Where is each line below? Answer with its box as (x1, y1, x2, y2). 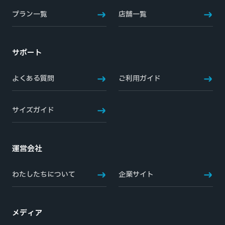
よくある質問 (12, 73, 54, 84)
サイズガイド (12, 105, 54, 116)
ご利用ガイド (119, 73, 161, 84)
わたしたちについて (12, 169, 75, 180)
